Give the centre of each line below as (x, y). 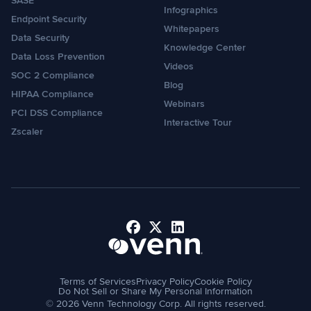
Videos (179, 66)
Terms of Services (98, 281)
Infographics (191, 10)
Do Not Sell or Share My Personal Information (155, 291)
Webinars (184, 104)
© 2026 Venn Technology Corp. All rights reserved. (155, 304)
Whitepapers (192, 29)
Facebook (156, 234)
